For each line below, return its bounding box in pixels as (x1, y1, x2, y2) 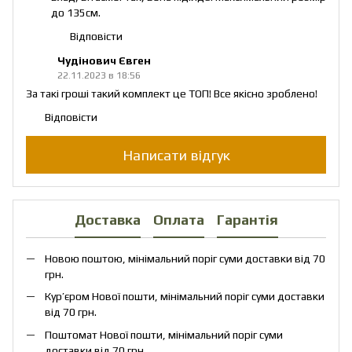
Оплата (152, 211, 204, 228)
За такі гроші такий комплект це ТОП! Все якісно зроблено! (26, 87, 317, 101)
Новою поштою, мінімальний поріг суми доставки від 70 (45, 252, 325, 266)
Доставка (74, 211, 141, 228)
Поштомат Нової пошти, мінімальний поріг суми (45, 328, 283, 341)
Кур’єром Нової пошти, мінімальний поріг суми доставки (45, 290, 324, 303)
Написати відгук (122, 146, 230, 163)
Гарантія (216, 211, 278, 228)
